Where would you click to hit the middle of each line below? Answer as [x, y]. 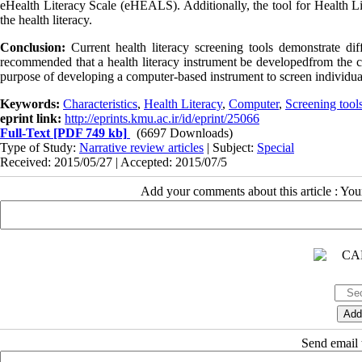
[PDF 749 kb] [88, 133]
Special [276, 147]
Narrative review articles [141, 147]
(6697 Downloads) [185, 133]
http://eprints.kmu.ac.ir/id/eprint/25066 [162, 118]
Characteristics [100, 103]
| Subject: [230, 147]
